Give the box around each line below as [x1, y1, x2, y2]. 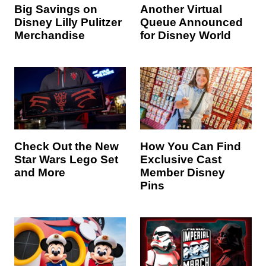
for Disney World [140, 28, 231, 42]
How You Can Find [140, 140, 241, 153]
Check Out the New [14, 140, 119, 153]
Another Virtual [140, 2, 222, 15]
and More [14, 166, 65, 179]
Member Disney [140, 166, 225, 179]
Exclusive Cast [140, 153, 221, 166]
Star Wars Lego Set [14, 153, 118, 166]
